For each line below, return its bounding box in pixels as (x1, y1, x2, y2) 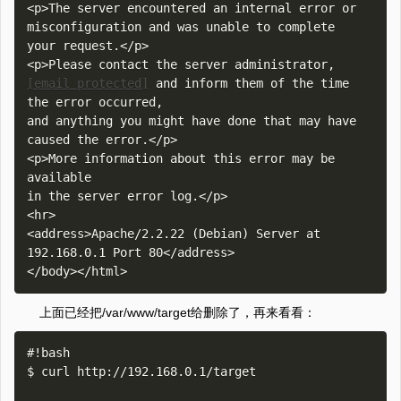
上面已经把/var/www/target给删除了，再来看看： (39, 305, 316, 320)
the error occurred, (27, 95, 163, 109)
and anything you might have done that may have (27, 114, 356, 128)
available (27, 170, 91, 184)
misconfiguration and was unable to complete (27, 20, 335, 34)
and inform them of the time (149, 76, 349, 90)
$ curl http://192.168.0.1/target (27, 364, 256, 379)
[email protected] (27, 76, 149, 90)
